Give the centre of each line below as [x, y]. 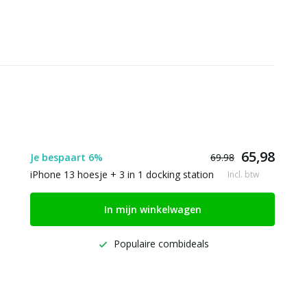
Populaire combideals [160, 244]
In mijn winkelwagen [152, 209]
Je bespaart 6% [66, 157]
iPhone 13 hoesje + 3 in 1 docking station [122, 174]
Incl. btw [243, 174]
